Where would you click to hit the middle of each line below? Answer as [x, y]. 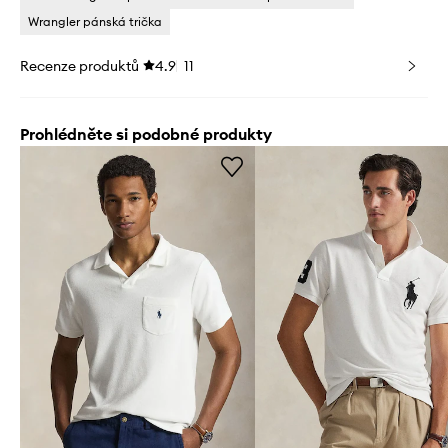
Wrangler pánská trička [95, 22]
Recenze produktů [79, 66]
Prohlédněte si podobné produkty [146, 134]
